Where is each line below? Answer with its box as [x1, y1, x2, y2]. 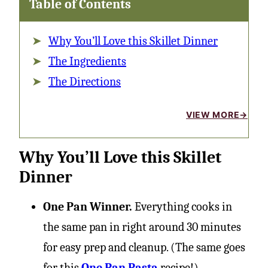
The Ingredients [48, 54, 126, 68]
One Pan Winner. [43, 200, 135, 214]
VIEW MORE [185, 109, 240, 120]
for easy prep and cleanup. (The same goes [43, 240, 245, 254]
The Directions [48, 75, 121, 89]
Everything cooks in [135, 200, 232, 214]
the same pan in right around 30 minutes [43, 220, 241, 234]
